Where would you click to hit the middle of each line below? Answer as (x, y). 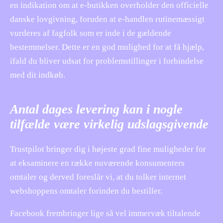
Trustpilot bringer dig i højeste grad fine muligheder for (108, 149)
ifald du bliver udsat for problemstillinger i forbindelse (107, 61)
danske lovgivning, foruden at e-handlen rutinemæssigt (107, 19)
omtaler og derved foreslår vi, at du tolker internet (98, 177)
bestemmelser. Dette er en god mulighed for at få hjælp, (107, 47)
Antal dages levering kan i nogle (96, 109)
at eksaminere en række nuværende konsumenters (97, 163)
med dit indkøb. (38, 75)
